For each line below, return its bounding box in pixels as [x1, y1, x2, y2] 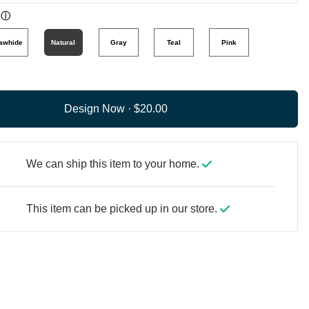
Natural [51, 38, 76, 46]
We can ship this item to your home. [26, 157, 202, 170]
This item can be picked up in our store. [26, 202, 220, 215]
